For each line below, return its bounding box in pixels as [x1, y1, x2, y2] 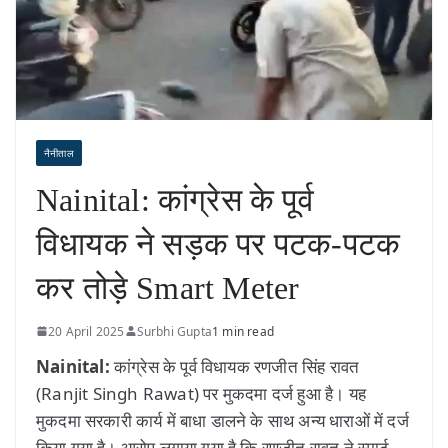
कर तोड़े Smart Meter [36, 269, 300, 306]
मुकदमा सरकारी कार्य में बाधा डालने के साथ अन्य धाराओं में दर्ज [36, 408, 409, 432]
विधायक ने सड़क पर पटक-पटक [36, 225, 401, 262]
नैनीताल [44, 145, 74, 160]
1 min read [212, 322, 275, 340]
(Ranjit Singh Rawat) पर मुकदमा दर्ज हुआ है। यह [36, 381, 366, 405]
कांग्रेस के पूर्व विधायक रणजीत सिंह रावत [114, 354, 360, 378]
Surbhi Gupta [136, 322, 213, 340]
